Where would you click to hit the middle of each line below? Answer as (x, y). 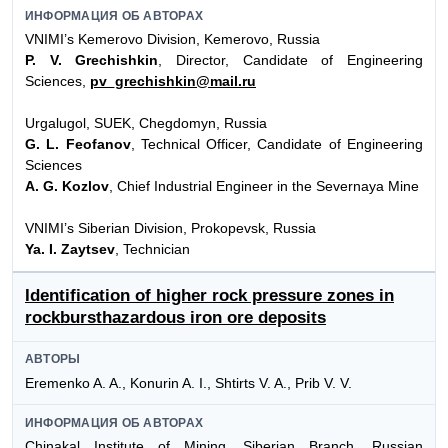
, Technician (152, 249)
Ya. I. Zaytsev (70, 249)
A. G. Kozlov (67, 186)
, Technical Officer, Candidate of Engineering (277, 144)
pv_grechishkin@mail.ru (173, 81)
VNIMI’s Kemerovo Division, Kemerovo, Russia (172, 39)
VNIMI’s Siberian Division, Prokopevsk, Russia (170, 228)
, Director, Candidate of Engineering (291, 60)
